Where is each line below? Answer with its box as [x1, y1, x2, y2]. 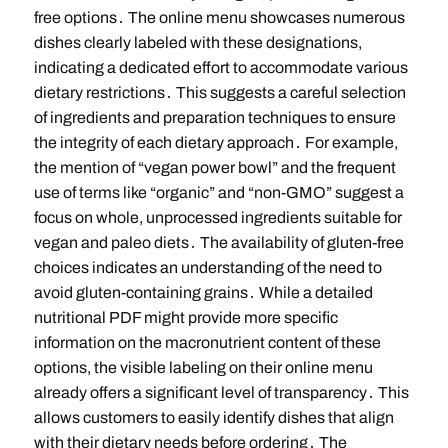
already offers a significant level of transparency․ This [33, 384, 409, 402]
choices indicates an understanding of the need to [33, 259, 382, 277]
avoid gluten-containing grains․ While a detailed [33, 284, 373, 302]
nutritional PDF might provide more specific [33, 309, 338, 327]
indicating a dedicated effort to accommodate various [33, 59, 408, 77]
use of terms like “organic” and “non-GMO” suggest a [33, 184, 404, 202]
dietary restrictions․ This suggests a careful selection [33, 84, 406, 102]
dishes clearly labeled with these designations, [33, 34, 362, 52]
